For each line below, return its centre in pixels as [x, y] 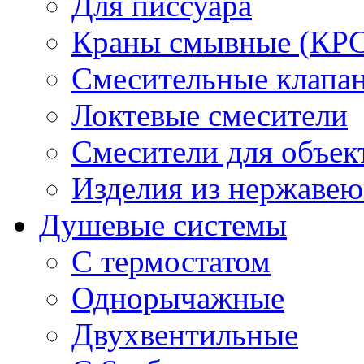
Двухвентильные [185, 335]
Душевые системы [163, 225]
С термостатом [171, 262]
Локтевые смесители [210, 115]
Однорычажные [178, 298]
